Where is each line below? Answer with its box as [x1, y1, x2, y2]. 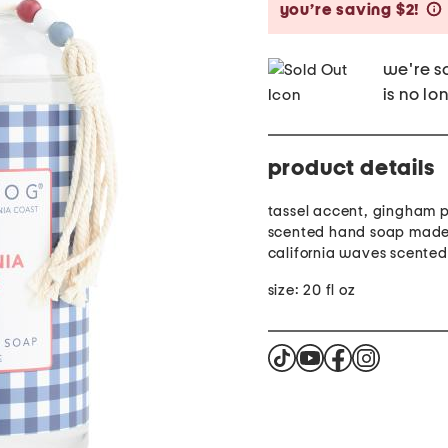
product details [267, 157, 435, 180]
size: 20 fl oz [267, 283, 356, 299]
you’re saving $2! [279, 2, 421, 19]
